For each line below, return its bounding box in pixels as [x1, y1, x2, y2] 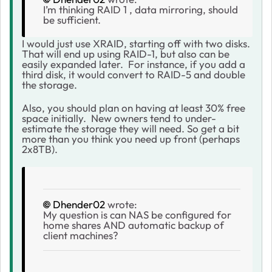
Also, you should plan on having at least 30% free [22, 101, 245, 114]
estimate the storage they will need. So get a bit [22, 121, 239, 135]
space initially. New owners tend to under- [22, 111, 216, 124]
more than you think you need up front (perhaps [22, 132, 240, 145]
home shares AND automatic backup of [43, 218, 224, 231]
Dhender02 [53, 197, 105, 211]
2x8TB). [22, 142, 58, 155]
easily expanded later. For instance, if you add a [22, 57, 245, 70]
